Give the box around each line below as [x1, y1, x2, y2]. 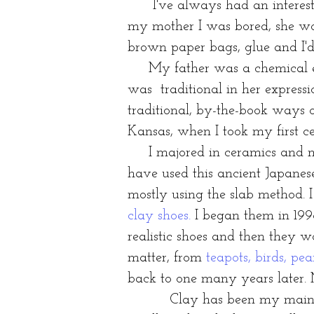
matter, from [128, 250, 202, 265]
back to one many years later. [128, 271, 306, 286]
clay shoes [128, 208, 189, 223]
